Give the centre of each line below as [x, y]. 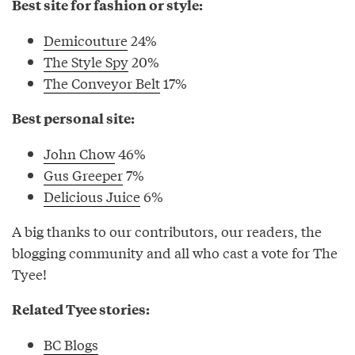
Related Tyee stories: [81, 309]
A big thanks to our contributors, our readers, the [167, 231]
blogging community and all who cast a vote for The [175, 252]
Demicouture [86, 40]
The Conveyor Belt [102, 82]
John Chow [79, 153]
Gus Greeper [83, 174]
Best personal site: [73, 118]
